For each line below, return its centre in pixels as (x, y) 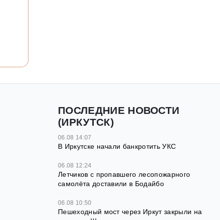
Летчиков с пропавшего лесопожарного (124, 175)
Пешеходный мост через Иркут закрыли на (130, 212)
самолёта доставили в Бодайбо (111, 184)
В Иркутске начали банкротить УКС (117, 147)
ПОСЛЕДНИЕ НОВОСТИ (119, 110)
